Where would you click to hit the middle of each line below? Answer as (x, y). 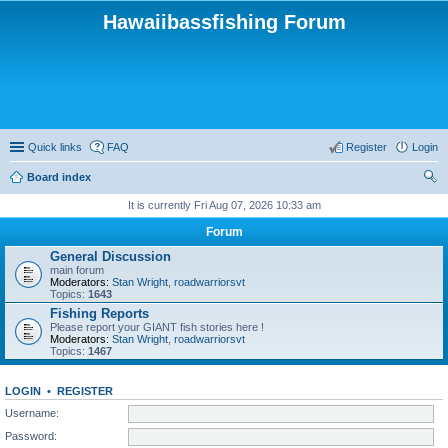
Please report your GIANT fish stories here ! (157, 327)
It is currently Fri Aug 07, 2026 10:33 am (224, 205)
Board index (59, 177)
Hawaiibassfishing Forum (224, 22)
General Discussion (110, 256)
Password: (31, 435)
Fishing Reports (99, 313)
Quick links (55, 147)
